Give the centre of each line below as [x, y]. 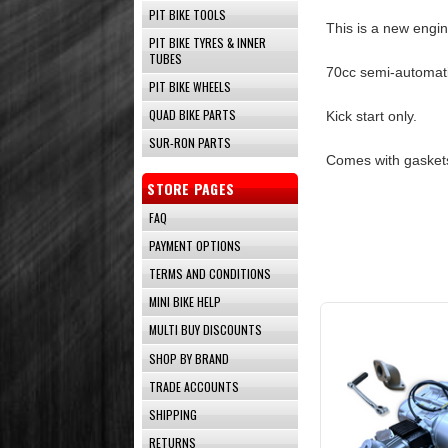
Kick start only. [372, 116]
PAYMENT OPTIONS [195, 245]
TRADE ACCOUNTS [194, 386]
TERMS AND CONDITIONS [210, 274]
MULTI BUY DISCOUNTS [206, 330]
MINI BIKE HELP [185, 302]
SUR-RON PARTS [190, 143]
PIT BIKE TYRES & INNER [208, 42]
